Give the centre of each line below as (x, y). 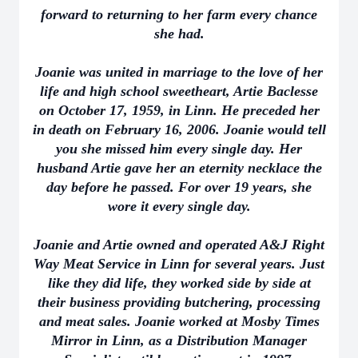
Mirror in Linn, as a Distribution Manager (179, 340)
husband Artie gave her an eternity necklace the (179, 168)
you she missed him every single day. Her (179, 149)
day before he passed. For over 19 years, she (179, 187)
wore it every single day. (179, 206)
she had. (179, 34)
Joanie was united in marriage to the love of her (179, 72)
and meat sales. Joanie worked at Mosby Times (179, 321)
